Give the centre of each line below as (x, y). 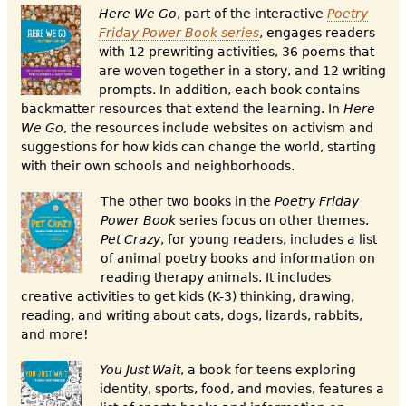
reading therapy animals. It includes (215, 278)
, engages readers (317, 33)
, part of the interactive (251, 14)
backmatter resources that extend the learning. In (182, 109)
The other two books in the (187, 202)
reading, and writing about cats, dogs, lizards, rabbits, (191, 316)
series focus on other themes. (272, 221)
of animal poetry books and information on (237, 259)
